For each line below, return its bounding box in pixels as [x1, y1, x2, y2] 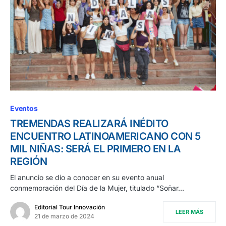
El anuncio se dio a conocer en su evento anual [10, 173, 164, 182]
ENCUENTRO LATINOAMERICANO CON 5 [10, 130, 201, 142]
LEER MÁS [176, 208, 203, 215]
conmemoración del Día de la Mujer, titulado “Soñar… [10, 183, 184, 192]
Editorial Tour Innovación [34, 203, 105, 211]
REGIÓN [10, 155, 47, 167]
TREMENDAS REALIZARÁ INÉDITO [10, 117, 168, 130]
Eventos [10, 103, 38, 112]
